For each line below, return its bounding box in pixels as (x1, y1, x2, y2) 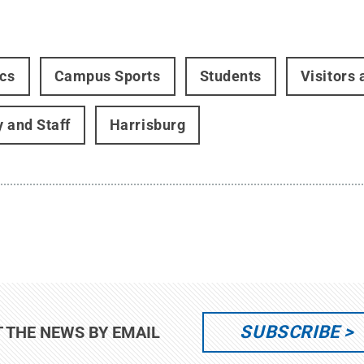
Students (199, 67, 262, 85)
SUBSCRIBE (240, 322, 340, 343)
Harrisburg (109, 116, 186, 134)
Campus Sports (54, 67, 161, 85)
